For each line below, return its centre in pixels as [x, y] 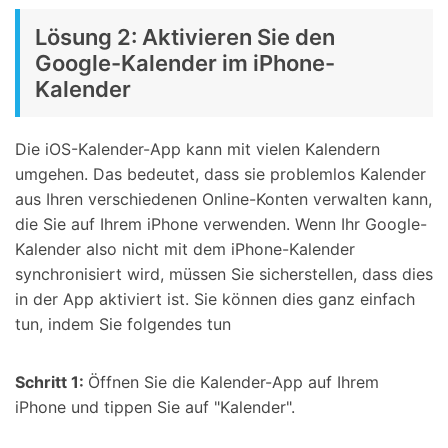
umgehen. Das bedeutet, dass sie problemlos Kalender [220, 173]
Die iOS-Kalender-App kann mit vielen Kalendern [197, 148]
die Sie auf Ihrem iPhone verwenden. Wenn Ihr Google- [221, 223]
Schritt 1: [51, 381]
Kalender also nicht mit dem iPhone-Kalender [185, 248]
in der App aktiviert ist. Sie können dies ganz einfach [215, 298]
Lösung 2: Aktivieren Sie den [185, 36]
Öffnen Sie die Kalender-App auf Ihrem [233, 381]
